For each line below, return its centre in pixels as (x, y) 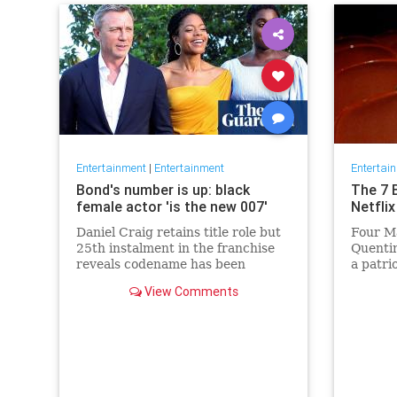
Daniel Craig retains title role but (178, 233)
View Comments (190, 292)
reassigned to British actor (158, 280)
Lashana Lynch (122, 296)
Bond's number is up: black (163, 190)
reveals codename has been (160, 265)
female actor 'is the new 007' (171, 207)
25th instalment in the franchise (175, 249)
